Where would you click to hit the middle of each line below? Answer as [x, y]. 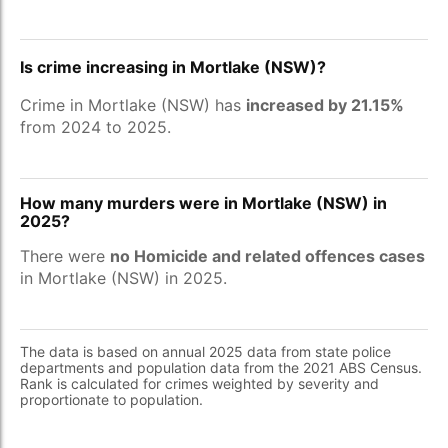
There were [65, 256]
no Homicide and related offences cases [267, 256]
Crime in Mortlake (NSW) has [133, 105]
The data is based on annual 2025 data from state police [205, 351]
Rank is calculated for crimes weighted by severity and [199, 383]
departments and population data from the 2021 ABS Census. [221, 367]
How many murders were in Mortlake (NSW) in [203, 203]
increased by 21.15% [325, 105]
